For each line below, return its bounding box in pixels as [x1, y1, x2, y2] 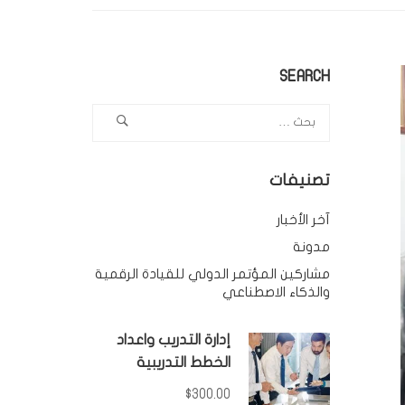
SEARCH [278, 68, 330, 85]
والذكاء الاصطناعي [221, 284, 330, 299]
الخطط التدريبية [136, 354, 231, 370]
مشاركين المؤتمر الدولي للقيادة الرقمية [94, 266, 330, 281]
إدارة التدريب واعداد [116, 332, 231, 347]
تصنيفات [268, 171, 330, 189]
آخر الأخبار [276, 212, 330, 227]
